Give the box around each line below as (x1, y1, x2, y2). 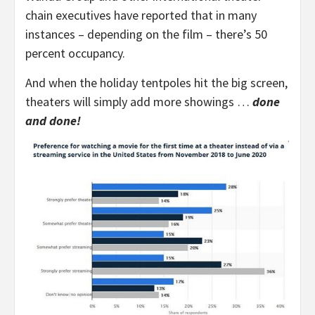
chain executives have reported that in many (25, 7, 257, 24)
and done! (25, 112, 81, 129)
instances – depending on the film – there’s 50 (25, 26, 267, 43)
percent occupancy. (25, 45, 125, 62)
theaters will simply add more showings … (25, 94, 252, 110)
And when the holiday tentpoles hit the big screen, (25, 75, 288, 91)
